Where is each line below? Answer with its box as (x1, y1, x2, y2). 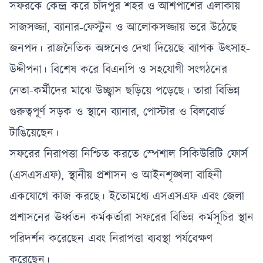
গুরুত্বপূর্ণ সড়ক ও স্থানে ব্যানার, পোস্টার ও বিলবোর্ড (9, 104, 225, 120)
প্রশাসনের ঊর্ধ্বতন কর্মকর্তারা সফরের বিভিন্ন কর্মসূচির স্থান (9, 210, 254, 226)
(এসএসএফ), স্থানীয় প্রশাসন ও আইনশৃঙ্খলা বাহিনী (9, 167, 222, 184)
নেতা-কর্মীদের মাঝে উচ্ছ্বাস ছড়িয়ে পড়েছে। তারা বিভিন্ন (9, 83, 240, 99)
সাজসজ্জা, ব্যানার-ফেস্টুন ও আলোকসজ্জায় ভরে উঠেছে (9, 19, 237, 36)
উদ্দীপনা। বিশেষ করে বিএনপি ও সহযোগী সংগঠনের (9, 62, 227, 78)
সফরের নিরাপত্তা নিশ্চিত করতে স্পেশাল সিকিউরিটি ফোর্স (9, 146, 248, 163)
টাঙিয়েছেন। (9, 125, 59, 141)
